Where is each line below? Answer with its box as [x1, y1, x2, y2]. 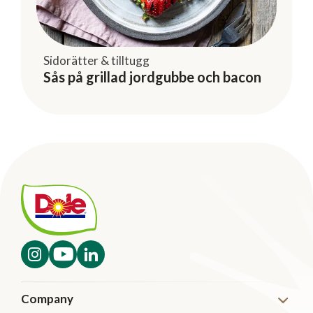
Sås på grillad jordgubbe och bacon [43, 68, 261, 85]
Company [21, 291, 73, 306]
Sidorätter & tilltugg [43, 52, 150, 68]
